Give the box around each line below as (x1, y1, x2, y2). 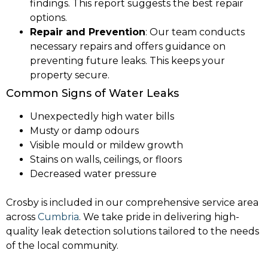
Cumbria (38, 211, 79, 223)
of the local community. (6, 240, 118, 251)
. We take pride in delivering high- (79, 211, 239, 223)
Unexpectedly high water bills (30, 111, 174, 122)
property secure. (30, 69, 109, 81)
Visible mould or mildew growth (30, 139, 183, 151)
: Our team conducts (145, 26, 245, 38)
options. (30, 12, 67, 23)
